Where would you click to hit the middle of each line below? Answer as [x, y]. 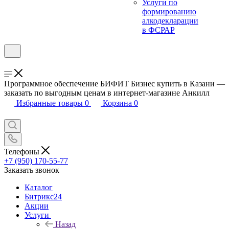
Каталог [39, 187]
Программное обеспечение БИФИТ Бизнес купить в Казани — [114, 84]
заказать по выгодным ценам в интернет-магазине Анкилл [107, 93]
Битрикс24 [43, 196]
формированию [169, 12]
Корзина [117, 103]
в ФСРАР [158, 30]
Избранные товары [50, 103]
